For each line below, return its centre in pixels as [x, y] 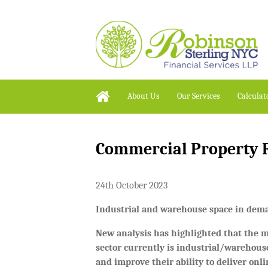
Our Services [198, 96]
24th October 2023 [132, 186]
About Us [143, 96]
